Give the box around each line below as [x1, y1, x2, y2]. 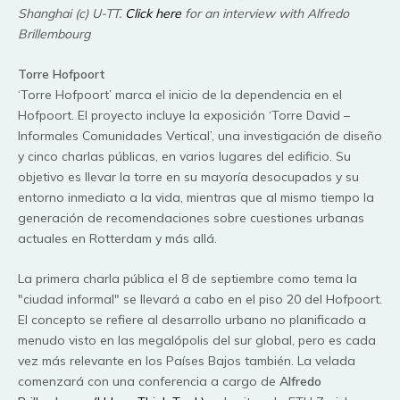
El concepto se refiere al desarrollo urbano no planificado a [18, 312, 366, 329]
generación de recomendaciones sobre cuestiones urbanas [18, 209, 364, 226]
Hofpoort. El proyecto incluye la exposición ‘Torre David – [18, 106, 350, 123]
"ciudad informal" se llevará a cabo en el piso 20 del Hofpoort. [18, 291, 382, 308]
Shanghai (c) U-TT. [18, 4, 125, 21]
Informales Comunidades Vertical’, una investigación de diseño [18, 127, 382, 144]
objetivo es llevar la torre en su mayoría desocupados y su [18, 168, 359, 185]
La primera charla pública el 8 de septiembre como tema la [18, 271, 357, 287]
